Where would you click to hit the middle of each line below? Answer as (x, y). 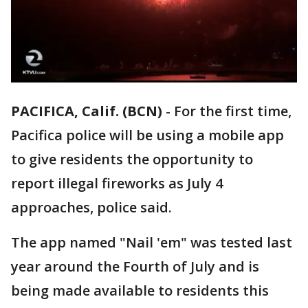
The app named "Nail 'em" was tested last (152, 243)
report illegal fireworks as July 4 (117, 184)
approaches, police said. (91, 208)
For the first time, (233, 111)
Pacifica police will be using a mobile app (147, 135)
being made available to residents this (140, 291)
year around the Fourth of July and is (135, 267)
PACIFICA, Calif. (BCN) (87, 111)
